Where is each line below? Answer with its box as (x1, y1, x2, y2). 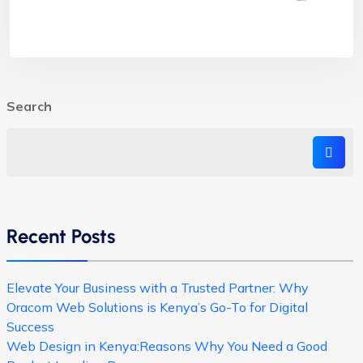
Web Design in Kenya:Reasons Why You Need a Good (6, 338, 327, 355)
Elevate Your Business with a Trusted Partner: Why (6, 280, 309, 297)
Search (6, 98, 52, 115)
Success (6, 318, 54, 335)
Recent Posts (6, 224, 115, 249)
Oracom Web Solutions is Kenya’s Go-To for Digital (6, 299, 308, 316)
